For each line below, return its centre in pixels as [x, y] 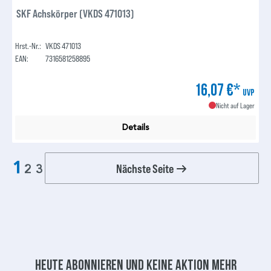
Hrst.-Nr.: [28, 45]
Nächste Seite [146, 168]
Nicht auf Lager [235, 105]
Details [135, 127]
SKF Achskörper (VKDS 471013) [76, 13]
